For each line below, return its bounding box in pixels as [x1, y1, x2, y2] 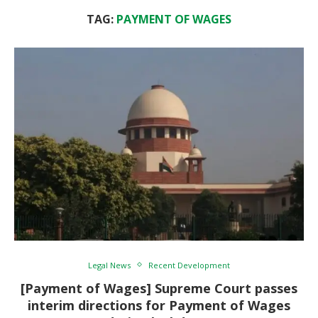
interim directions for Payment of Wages [28, 296, 290, 314]
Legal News [88, 259, 131, 270]
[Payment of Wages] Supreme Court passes [21, 279, 297, 297]
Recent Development [148, 259, 230, 270]
